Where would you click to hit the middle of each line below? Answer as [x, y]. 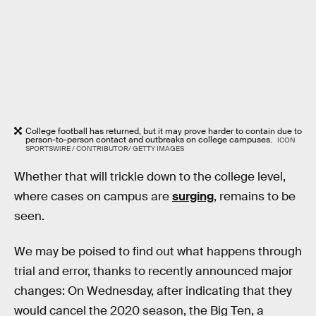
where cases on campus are [93, 197]
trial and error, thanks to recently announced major [153, 271]
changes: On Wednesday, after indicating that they [153, 291]
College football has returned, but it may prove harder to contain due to [164, 131]
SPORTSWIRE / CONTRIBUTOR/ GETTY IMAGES [105, 148]
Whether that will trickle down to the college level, [150, 177]
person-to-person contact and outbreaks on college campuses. [150, 139]
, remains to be [255, 197]
